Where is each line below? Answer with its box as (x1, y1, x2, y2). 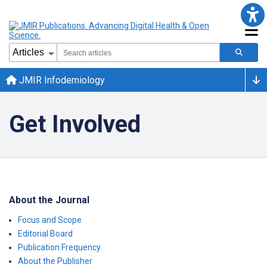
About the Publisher (18, 256, 92, 266)
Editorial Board (18, 229, 73, 238)
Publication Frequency (18, 243, 101, 252)
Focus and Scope (18, 215, 82, 225)
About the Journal (9, 194, 89, 206)
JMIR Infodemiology (17, 74, 105, 86)
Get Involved (9, 110, 141, 138)
